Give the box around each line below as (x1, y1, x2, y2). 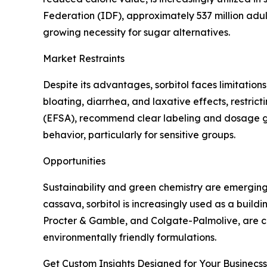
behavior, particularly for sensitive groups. (43, 129, 235, 141)
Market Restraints (43, 52, 125, 65)
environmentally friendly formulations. (43, 231, 216, 244)
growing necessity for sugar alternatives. (43, 26, 230, 39)
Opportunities (43, 155, 105, 167)
